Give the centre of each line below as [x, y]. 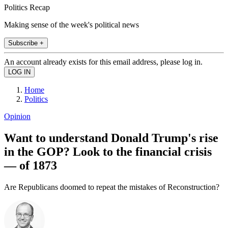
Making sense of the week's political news [72, 24]
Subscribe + [26, 43]
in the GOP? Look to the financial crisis [108, 151]
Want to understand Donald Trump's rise [111, 138]
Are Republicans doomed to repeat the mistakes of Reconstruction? [112, 187]
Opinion [17, 116]
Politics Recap [27, 7]
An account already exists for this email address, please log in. [103, 62]
